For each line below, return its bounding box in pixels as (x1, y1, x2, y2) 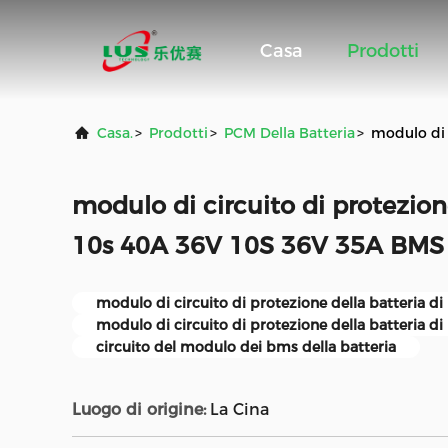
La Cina (210, 400, 269, 419)
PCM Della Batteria (224, 124, 355, 142)
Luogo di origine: (72, 400, 206, 419)
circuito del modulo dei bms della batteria (96, 338, 396, 356)
